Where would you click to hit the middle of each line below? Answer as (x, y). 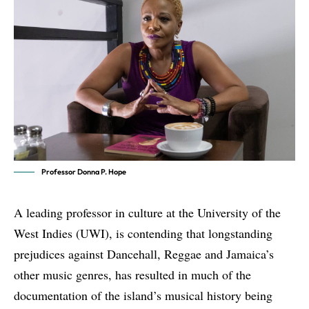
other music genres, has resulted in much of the (132, 275)
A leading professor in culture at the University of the (147, 213)
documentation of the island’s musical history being (143, 296)
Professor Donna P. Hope (84, 172)
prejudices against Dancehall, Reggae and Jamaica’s (144, 254)
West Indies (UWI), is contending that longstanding (143, 233)
